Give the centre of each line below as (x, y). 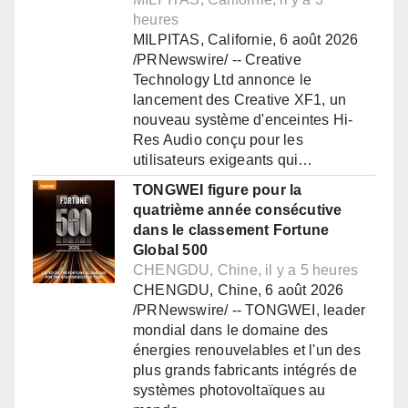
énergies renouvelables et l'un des (247, 351)
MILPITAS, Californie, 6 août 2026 (246, 40)
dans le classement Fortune (231, 230)
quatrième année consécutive (238, 210)
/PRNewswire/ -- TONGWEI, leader (250, 311)
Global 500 (170, 250)
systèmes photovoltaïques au (229, 391)
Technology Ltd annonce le (222, 80)
